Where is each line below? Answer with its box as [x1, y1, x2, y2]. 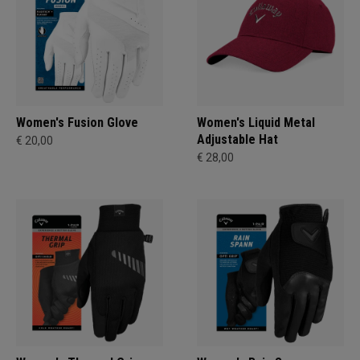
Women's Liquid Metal [197, 115, 315, 130]
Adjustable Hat [197, 132, 278, 147]
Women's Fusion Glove [16, 115, 138, 130]
